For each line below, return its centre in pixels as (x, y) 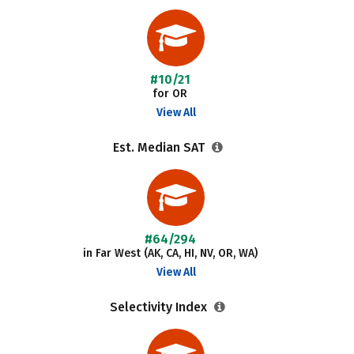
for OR (170, 94)
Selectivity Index (160, 307)
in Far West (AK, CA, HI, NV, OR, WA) (170, 253)
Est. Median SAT (160, 147)
